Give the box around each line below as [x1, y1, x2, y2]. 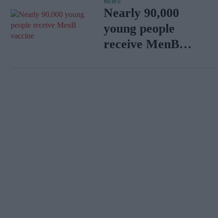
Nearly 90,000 [103, 6, 179, 20]
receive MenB [103, 37, 179, 51]
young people [103, 21, 175, 36]
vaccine [103, 53, 144, 67]
